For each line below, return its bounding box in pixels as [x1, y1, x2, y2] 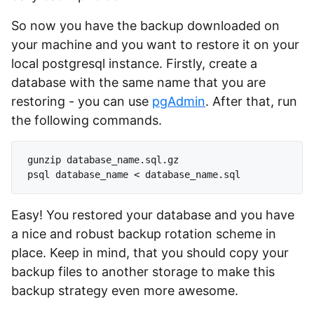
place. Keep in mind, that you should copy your [11, 245, 289, 260]
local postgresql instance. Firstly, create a [11, 56, 257, 71]
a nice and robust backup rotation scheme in [11, 226, 276, 241]
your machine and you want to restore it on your [11, 37, 299, 52]
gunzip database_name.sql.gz [27, 154, 179, 165]
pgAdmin [152, 94, 205, 109]
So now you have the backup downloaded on [11, 18, 280, 33]
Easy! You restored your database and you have [11, 207, 294, 222]
